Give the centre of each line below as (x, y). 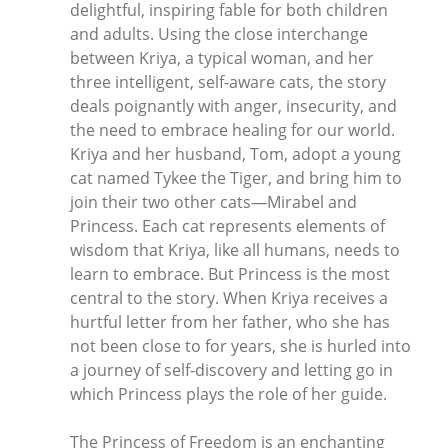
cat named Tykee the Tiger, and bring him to (236, 177)
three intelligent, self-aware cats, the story (228, 81)
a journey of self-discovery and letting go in (231, 369)
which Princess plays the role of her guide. (228, 393)
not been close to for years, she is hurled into (240, 345)
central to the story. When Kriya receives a (229, 297)
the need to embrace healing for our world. (232, 129)
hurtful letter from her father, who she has (230, 321)
